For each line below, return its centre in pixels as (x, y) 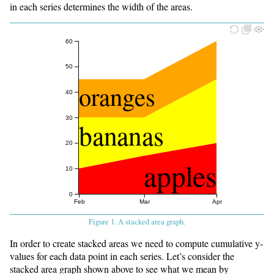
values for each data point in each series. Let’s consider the (122, 256)
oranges (117, 95)
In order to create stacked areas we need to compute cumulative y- (136, 243)
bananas (121, 135)
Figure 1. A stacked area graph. (137, 222)
